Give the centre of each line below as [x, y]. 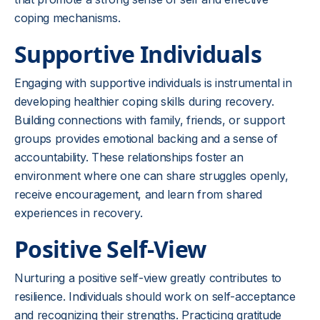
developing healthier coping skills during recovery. [144, 101]
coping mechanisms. [67, 18]
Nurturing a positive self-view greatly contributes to [148, 278]
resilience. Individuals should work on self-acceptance [155, 296]
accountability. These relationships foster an [129, 157]
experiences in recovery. [79, 213]
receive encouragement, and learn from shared [138, 194]
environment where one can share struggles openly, [151, 176]
